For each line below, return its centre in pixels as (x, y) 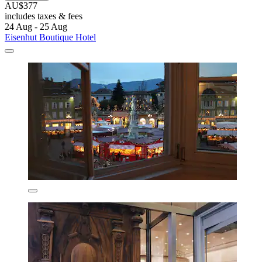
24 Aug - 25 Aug (36, 27)
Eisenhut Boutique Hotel (50, 37)
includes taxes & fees (44, 16)
